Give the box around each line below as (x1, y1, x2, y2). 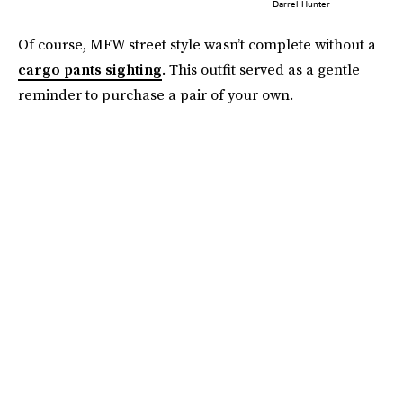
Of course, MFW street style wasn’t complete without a (18, 33, 376, 54)
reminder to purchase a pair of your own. (18, 84, 293, 104)
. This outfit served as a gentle (162, 58, 360, 79)
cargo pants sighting (18, 58, 162, 79)
